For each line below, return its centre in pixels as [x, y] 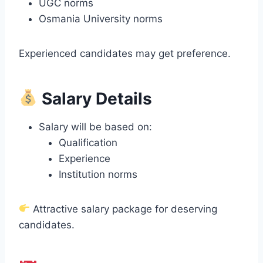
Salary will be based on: [95, 127]
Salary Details [95, 98]
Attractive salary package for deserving [124, 209]
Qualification [88, 142]
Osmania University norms [101, 18]
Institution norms [98, 174]
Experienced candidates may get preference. [125, 53]
